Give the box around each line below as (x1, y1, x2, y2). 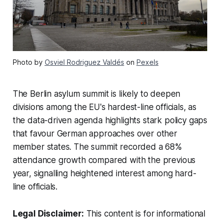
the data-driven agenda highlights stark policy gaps (12, 115, 208, 125)
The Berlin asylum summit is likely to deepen (12, 88, 181, 99)
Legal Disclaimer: (12, 208, 84, 219)
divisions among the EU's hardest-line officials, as (12, 102, 197, 112)
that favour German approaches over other (12, 128, 177, 138)
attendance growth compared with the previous (12, 155, 196, 165)
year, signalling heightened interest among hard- (12, 168, 196, 178)
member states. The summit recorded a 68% (12, 141, 182, 152)
